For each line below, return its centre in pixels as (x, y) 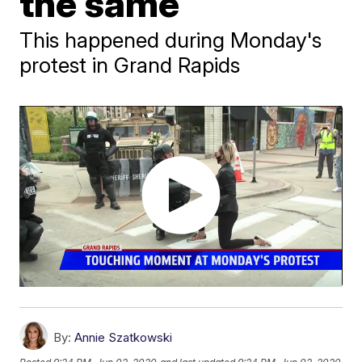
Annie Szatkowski (124, 338)
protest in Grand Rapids (130, 65)
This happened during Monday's (171, 40)
